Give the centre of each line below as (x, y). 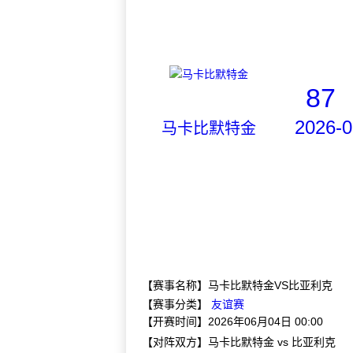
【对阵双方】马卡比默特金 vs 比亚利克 (239, 342)
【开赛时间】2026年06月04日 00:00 (232, 321)
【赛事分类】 (176, 304)
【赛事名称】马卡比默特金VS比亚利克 (237, 285)
